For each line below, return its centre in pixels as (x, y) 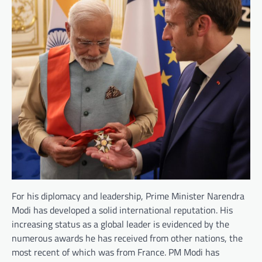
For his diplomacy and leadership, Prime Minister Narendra (128, 196)
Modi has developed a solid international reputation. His (122, 210)
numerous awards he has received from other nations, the (127, 238)
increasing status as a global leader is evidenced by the (120, 224)
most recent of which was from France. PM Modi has (116, 252)
